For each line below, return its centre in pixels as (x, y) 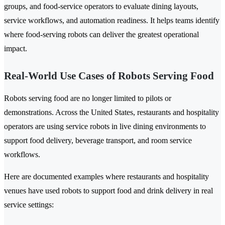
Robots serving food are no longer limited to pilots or (88, 98)
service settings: (29, 205)
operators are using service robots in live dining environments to (105, 127)
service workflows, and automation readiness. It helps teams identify (112, 21)
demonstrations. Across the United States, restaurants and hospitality (111, 113)
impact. (16, 49)
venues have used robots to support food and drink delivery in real (108, 191)
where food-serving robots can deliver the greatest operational (101, 35)
